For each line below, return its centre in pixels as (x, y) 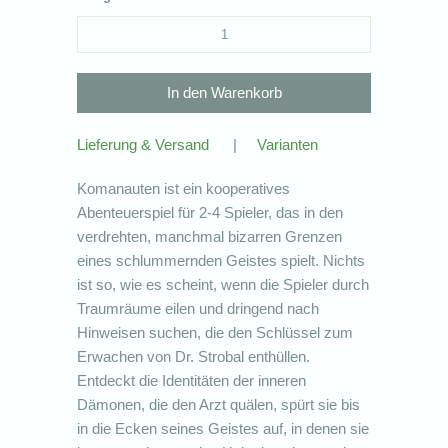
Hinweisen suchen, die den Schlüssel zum (215, 332)
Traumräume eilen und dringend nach (198, 308)
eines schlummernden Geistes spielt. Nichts (221, 260)
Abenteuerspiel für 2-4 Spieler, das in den (210, 212)
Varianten (288, 144)
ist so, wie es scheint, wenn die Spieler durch (223, 284)
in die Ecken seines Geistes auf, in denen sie (223, 428)
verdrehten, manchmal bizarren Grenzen (210, 236)
